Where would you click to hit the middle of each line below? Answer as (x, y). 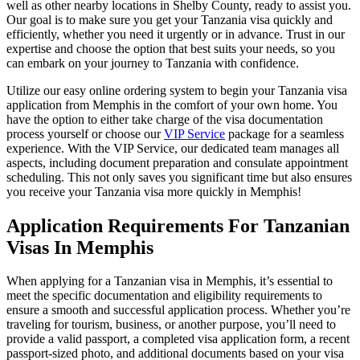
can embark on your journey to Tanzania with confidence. (153, 63)
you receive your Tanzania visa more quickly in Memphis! (154, 191)
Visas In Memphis (80, 247)
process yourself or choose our (85, 133)
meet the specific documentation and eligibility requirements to (164, 296)
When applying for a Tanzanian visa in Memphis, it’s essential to (170, 281)
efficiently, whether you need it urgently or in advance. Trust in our (176, 34)
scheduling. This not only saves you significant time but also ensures (179, 177)
